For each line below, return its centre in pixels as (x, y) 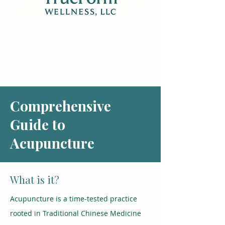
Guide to (38, 124)
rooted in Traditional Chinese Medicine (76, 213)
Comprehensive (61, 106)
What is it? (35, 180)
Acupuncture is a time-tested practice (74, 199)
